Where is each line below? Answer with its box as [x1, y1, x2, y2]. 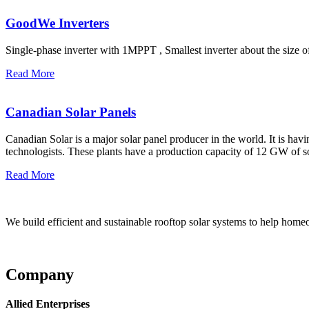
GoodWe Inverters [6, 15, 109, 30]
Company [6, 265, 74, 283]
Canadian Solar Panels [6, 105, 136, 120]
